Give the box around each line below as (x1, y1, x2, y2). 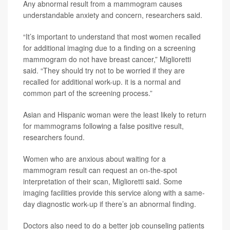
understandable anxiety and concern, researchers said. (23, 10, 202, 20)
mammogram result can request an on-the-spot (23, 165, 177, 175)
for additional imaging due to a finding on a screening (23, 43, 196, 53)
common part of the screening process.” (23, 88, 152, 98)
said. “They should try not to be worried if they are (23, 65, 185, 75)
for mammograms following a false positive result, (23, 121, 184, 131)
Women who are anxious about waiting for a (23, 154, 166, 164)
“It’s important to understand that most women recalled (23, 31, 201, 42)
